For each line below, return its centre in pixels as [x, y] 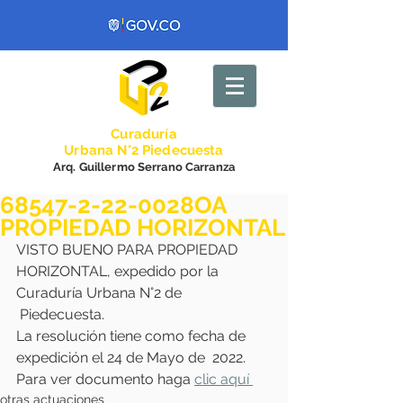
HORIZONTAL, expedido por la [119, 271]
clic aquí [224, 379]
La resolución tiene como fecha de [133, 336]
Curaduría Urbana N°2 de [99, 293]
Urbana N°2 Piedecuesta [144, 150]
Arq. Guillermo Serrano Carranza [144, 167]
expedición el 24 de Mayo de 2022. [131, 358]
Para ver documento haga [105, 379]
